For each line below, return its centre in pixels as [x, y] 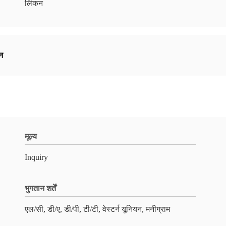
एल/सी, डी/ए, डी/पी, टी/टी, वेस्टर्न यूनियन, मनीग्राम [97, 209]
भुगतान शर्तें [40, 188]
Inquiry [36, 157]
